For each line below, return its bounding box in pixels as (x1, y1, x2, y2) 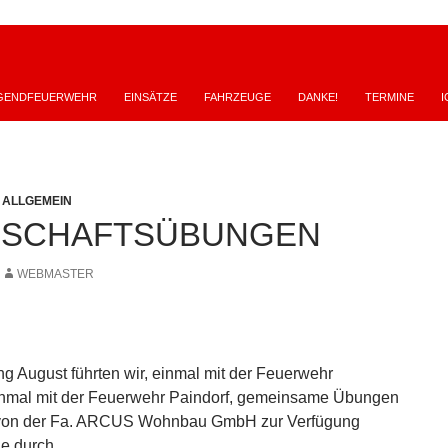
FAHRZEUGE (204, 90, 271, 103)
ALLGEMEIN (2, 193, 72, 208)
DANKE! (298, 90, 338, 103)
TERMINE (365, 90, 414, 103)
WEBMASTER (17, 266, 94, 281)
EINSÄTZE (124, 90, 177, 103)
